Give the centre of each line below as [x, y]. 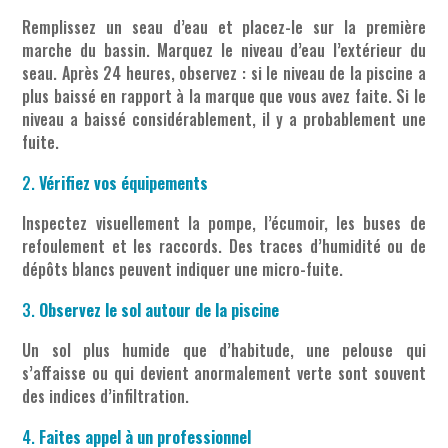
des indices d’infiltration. [106, 396]
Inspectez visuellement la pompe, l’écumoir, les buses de [224, 223]
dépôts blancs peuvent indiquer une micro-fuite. [183, 269]
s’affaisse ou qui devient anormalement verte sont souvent [224, 373]
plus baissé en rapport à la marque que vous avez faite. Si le [224, 96]
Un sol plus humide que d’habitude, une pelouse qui [224, 350]
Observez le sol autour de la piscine [159, 310]
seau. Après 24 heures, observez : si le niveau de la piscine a [224, 73]
